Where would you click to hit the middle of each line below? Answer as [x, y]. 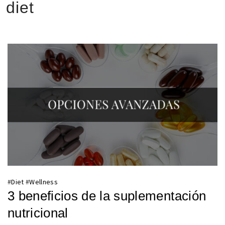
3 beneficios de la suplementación [107, 196]
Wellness [44, 182]
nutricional [38, 213]
